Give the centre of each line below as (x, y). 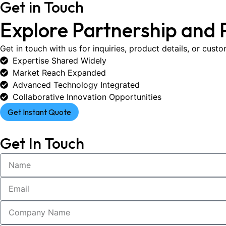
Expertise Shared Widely (60, 60)
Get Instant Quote (39, 112)
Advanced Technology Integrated (76, 84)
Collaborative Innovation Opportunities (87, 97)
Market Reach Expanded (59, 72)
